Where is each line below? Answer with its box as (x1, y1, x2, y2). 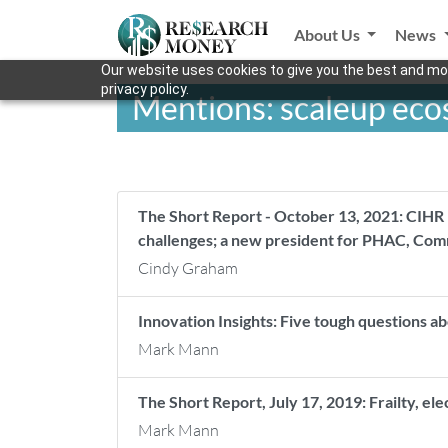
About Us (293, 25, 363, 44)
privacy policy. (100, 81, 189, 97)
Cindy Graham (138, 258, 238, 278)
